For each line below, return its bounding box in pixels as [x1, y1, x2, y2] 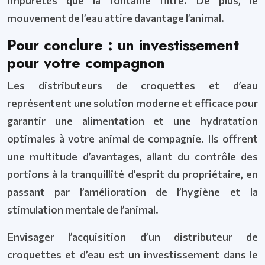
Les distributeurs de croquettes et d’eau [7, 79, 258, 92]
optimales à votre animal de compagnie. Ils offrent [7, 132, 258, 145]
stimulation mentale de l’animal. [7, 203, 159, 216]
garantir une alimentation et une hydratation [7, 114, 258, 127]
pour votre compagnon [7, 52, 165, 73]
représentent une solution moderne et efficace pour [7, 96, 258, 109]
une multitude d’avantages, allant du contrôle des [7, 150, 258, 163]
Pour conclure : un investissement [7, 34, 239, 56]
